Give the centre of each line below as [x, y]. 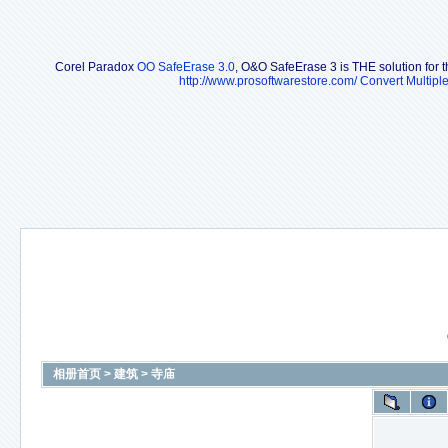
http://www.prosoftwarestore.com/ [268, 80]
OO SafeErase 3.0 [185, 66]
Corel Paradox [95, 66]
